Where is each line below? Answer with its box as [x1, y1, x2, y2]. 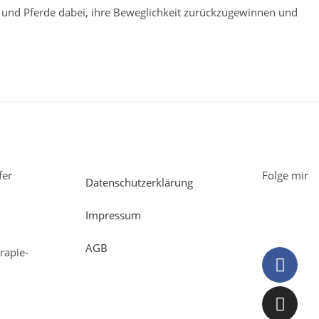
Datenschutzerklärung [85, 175, 193, 190]
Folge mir [262, 168, 309, 183]
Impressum [85, 208, 141, 223]
